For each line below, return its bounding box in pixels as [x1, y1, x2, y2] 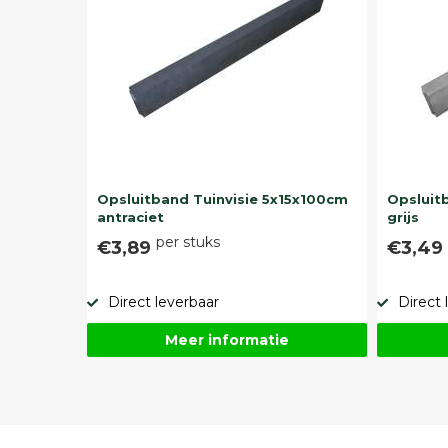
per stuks [156, 232, 220, 251]
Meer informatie [165, 330, 289, 349]
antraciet [97, 208, 164, 225]
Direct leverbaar [108, 292, 219, 311]
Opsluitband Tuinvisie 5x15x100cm [97, 190, 348, 207]
